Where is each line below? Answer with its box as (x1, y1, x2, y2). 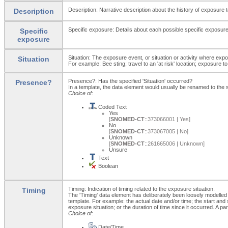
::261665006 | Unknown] (145, 140, 205, 147)
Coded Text (97, 103, 127, 110)
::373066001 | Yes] (145, 116, 190, 122)
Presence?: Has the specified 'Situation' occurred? (68, 77, 192, 84)
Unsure (109, 146, 127, 153)
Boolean (97, 162, 118, 169)
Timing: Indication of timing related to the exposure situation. (68, 185, 215, 192)
